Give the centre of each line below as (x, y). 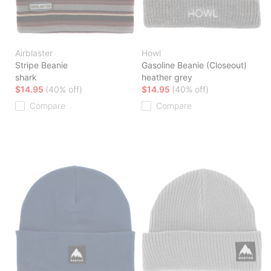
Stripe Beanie (41, 65)
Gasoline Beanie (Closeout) (194, 65)
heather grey (167, 77)
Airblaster (34, 53)
